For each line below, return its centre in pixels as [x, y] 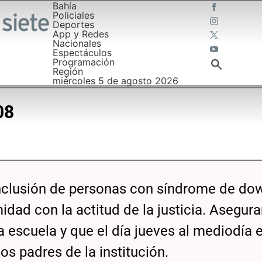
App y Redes [80, 34]
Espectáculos [82, 53]
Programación [83, 62]
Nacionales [77, 43]
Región [68, 71]
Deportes [73, 25]
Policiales [73, 15]
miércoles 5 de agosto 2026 [115, 81]
